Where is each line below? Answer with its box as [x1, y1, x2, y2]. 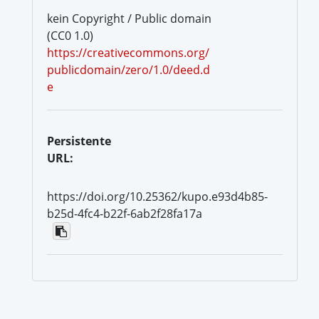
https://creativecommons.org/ [47, 44, 209, 61]
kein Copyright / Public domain [47, 10, 211, 26]
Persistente [47, 132, 111, 149]
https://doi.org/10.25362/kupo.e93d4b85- [47, 188, 268, 204]
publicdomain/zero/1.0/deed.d [47, 61, 210, 78]
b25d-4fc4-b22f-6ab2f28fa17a [47, 205, 202, 221]
